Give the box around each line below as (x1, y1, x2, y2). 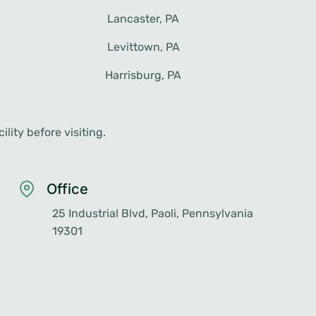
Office (46, 181, 88, 197)
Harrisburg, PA (105, 68, 182, 82)
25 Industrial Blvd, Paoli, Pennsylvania (51, 207, 253, 220)
